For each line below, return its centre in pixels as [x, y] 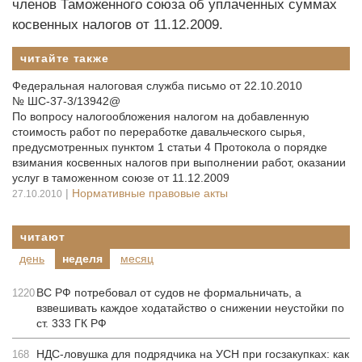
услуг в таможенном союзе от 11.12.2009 [121, 178]
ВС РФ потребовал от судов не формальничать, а [169, 293]
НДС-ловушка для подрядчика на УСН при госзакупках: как [193, 354]
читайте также [65, 58]
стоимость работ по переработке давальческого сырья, [159, 132]
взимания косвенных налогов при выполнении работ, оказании [179, 162]
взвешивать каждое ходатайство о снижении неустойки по [190, 308]
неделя [82, 259]
